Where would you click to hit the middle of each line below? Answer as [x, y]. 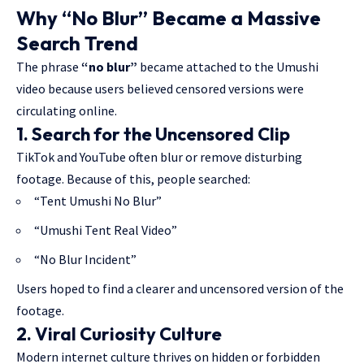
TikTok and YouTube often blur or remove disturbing [159, 157]
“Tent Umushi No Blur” [98, 201]
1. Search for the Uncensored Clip [153, 134]
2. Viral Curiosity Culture [119, 334]
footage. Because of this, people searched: [133, 179]
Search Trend [77, 43]
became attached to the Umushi [228, 67]
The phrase [49, 67]
